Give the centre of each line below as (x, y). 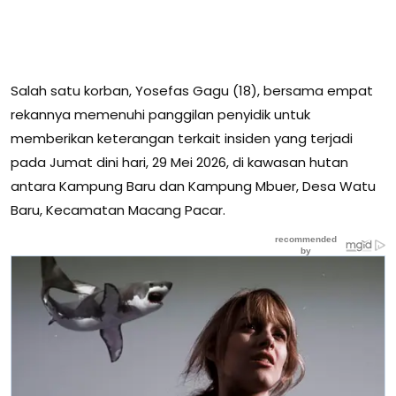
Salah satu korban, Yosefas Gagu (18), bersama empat (192, 90)
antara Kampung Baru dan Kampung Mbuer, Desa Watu (193, 186)
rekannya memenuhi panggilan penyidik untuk (160, 114)
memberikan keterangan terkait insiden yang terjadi (182, 138)
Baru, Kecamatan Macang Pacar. (118, 209)
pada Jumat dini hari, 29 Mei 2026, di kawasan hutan (179, 162)
